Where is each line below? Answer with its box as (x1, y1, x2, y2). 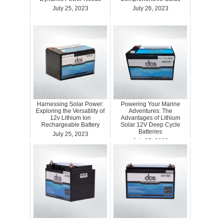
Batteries (138, 128, 162, 135)
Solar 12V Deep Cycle (120, 121, 180, 128)
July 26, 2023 (132, 4, 168, 12)
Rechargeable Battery (41, 121, 100, 128)
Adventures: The (128, 107, 172, 114)
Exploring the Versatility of (36, 107, 105, 114)
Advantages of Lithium (120, 114, 180, 121)
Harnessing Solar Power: (37, 100, 104, 108)
